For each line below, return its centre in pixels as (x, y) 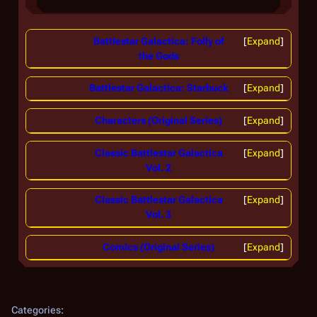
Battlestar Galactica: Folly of (158, 41)
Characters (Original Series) (158, 120)
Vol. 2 (158, 167)
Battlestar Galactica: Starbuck (158, 88)
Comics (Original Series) (158, 247)
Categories (36, 310)
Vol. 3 (158, 215)
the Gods (158, 56)
